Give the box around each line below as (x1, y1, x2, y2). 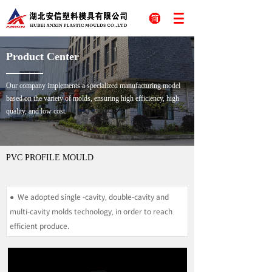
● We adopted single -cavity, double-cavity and (10, 191, 169, 202)
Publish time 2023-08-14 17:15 (41, 172, 158, 181)
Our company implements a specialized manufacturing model (6, 81, 180, 90)
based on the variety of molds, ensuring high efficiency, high (6, 94, 179, 103)
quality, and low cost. (6, 107, 67, 115)
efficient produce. (10, 220, 69, 231)
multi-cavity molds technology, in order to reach (10, 206, 172, 216)
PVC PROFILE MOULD (6, 153, 93, 162)
